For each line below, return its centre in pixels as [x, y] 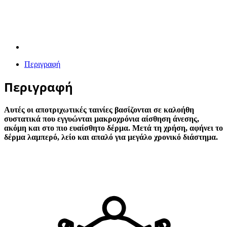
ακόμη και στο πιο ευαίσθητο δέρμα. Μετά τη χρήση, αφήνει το [113, 128]
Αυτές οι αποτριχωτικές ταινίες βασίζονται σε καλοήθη [99, 110]
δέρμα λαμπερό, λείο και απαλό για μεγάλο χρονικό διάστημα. [111, 137]
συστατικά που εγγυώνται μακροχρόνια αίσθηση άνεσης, [102, 119]
